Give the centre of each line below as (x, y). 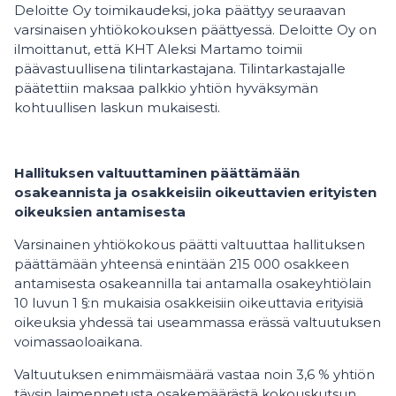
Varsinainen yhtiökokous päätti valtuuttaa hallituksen (190, 245)
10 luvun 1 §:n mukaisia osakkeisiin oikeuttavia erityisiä (189, 303)
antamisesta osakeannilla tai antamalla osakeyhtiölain (193, 284)
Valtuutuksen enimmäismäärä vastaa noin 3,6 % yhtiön (194, 375)
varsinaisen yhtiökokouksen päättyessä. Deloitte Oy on (195, 30)
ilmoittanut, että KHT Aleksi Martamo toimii (158, 49)
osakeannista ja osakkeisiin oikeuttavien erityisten (195, 193)
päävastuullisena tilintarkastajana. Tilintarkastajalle (180, 69)
